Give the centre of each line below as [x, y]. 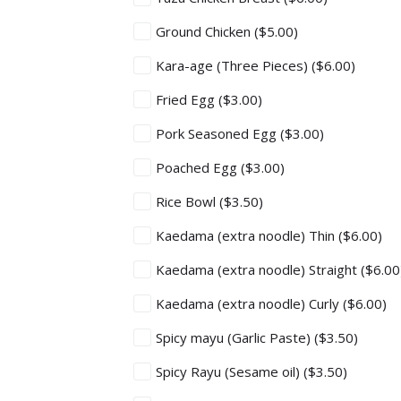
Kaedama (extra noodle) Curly [249, 303]
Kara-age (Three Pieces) [234, 65]
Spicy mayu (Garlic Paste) [235, 337]
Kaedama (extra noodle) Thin [247, 235]
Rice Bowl [188, 201]
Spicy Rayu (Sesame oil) [230, 371]
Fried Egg [187, 99]
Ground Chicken [205, 31]
